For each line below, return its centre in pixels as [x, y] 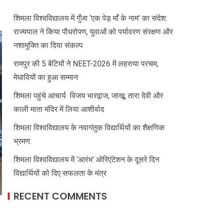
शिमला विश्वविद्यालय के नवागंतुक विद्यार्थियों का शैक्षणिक [89, 127]
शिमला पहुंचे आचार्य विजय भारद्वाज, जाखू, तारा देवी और [88, 95]
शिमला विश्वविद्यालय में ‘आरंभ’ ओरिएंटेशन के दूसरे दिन [86, 159]
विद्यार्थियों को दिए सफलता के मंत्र [60, 173]
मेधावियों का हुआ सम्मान [46, 77]
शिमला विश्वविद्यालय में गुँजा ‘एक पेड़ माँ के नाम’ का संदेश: [90, 18]
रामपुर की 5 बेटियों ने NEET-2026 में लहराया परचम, [86, 63]
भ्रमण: [23, 141]
